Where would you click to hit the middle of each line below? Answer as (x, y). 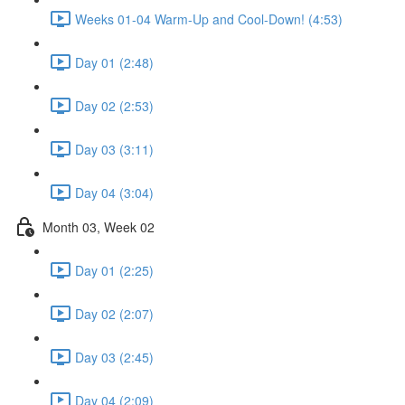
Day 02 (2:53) (114, 105)
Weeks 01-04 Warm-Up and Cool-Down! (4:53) (209, 19)
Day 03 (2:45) (114, 357)
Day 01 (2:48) (114, 62)
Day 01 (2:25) (114, 270)
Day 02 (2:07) (114, 313)
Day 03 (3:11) (114, 149)
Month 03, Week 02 (99, 226)
